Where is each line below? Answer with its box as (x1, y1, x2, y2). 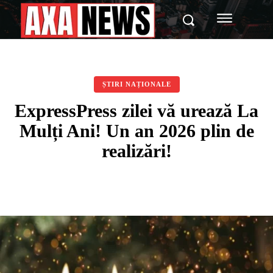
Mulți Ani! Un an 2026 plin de (19, 121, 254, 141)
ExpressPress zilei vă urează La (15, 101, 258, 121)
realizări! (101, 141, 172, 161)
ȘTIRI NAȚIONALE (102, 80, 171, 88)
